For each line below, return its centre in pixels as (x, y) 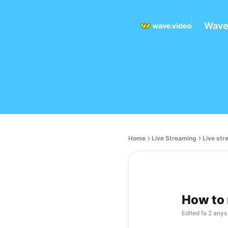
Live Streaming (174, 138)
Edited (191, 213)
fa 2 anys (213, 213)
